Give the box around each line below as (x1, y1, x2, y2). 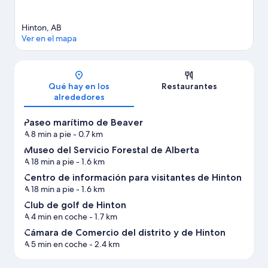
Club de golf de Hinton (24, 199, 126, 211)
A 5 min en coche (24, 238, 87, 249)
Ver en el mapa (22, 32, 77, 44)
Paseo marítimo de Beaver (24, 116, 143, 128)
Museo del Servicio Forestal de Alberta (24, 144, 199, 156)
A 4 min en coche (24, 211, 87, 222)
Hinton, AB (22, 22, 62, 33)
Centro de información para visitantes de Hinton (24, 171, 242, 183)
